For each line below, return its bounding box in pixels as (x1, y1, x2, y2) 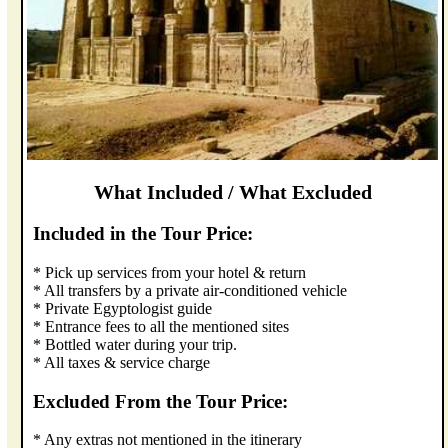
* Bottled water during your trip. (33, 335, 238, 353)
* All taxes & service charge (33, 353, 211, 371)
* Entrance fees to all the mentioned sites (33, 317, 290, 335)
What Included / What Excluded (93, 181, 372, 204)
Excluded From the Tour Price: (33, 390, 289, 412)
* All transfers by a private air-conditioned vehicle (33, 281, 348, 299)
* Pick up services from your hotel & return (33, 263, 307, 281)
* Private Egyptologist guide (33, 299, 213, 317)
